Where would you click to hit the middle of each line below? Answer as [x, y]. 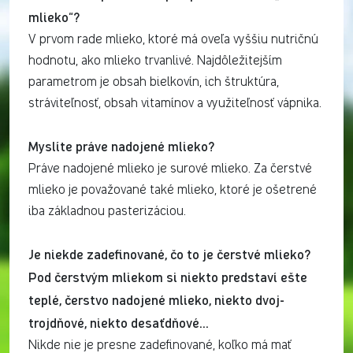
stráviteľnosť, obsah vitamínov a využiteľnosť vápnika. [175, 104]
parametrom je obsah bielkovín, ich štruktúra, [154, 82]
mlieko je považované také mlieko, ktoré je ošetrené [173, 190]
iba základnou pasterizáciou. [107, 212]
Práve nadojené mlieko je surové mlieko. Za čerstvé [170, 169]
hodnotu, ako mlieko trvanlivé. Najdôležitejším [155, 61]
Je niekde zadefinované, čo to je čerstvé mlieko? [169, 254]
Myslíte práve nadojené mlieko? [121, 146]
